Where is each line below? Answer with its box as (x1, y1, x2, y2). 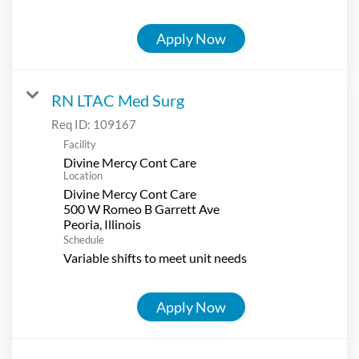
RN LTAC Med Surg (51, 90, 184, 110)
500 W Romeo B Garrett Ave (63, 200, 220, 216)
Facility (63, 137, 96, 151)
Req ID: (51, 116, 93, 131)
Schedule (63, 232, 104, 246)
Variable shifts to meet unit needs (63, 249, 247, 265)
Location (63, 168, 103, 182)
